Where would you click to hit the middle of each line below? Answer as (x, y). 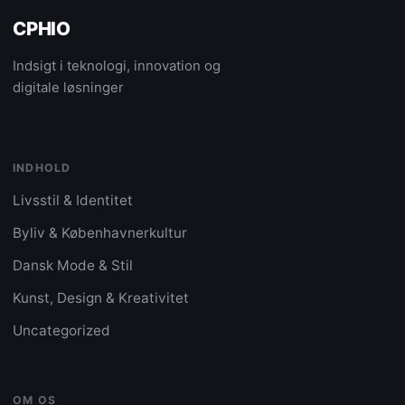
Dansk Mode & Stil (73, 266)
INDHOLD (42, 168)
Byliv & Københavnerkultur (100, 233)
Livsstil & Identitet (73, 201)
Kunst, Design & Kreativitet (101, 298)
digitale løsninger (68, 87)
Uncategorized (61, 331)
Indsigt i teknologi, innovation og (117, 66)
